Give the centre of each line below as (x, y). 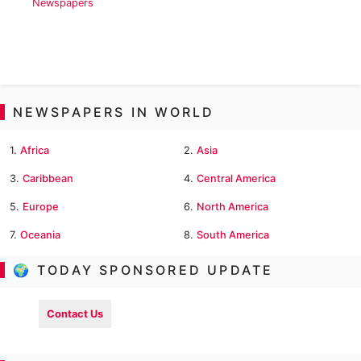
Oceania (40, 235)
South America (233, 235)
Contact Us (75, 314)
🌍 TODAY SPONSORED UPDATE (146, 270)
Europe (41, 207)
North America (232, 207)
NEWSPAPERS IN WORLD (116, 112)
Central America (236, 178)
